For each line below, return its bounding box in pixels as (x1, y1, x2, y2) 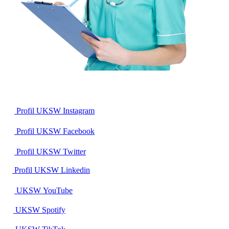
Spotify (42, 205, 65, 215)
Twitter (63, 147, 86, 156)
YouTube (43, 186, 73, 195)
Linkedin (61, 166, 90, 175)
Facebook (63, 127, 95, 136)
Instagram (63, 106, 95, 116)
